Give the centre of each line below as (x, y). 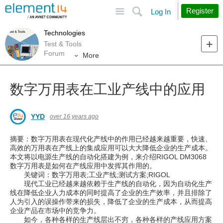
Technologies (64, 33)
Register (200, 11)
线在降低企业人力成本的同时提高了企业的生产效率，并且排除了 (111, 193)
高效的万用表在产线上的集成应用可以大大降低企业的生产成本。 (111, 148)
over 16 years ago (74, 116)
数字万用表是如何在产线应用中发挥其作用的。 (83, 166)
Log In (161, 12)
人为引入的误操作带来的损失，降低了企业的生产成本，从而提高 (111, 202)
